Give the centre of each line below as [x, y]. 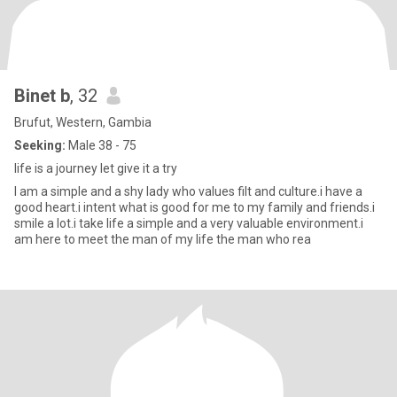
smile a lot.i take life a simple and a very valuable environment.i [189, 223]
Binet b [42, 96]
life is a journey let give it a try [96, 168]
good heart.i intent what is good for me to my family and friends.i [195, 207]
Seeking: [40, 145]
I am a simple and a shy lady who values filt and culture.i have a [188, 191]
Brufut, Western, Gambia [83, 122]
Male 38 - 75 [101, 145]
